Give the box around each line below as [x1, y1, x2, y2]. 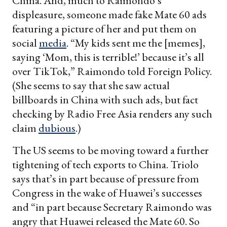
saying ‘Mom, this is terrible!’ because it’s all [12, 49, 204, 64]
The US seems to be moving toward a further [12, 142, 209, 158]
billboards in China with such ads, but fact [12, 92, 198, 107]
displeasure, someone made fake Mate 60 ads [12, 7, 207, 22]
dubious [39, 120, 75, 135]
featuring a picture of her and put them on [12, 21, 197, 36]
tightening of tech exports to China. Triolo [12, 157, 199, 172]
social [12, 35, 39, 50]
